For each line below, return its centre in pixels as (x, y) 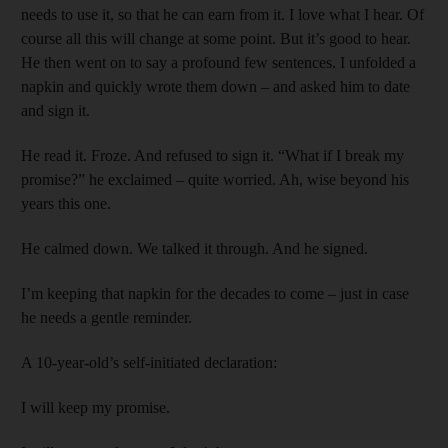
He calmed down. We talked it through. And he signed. (194, 248)
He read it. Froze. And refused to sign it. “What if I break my (212, 155)
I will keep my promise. (95, 407)
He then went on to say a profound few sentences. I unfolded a (218, 62)
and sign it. (55, 110)
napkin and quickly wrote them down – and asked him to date (215, 86)
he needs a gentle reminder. (106, 317)
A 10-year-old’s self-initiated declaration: (149, 362)
